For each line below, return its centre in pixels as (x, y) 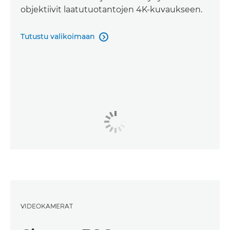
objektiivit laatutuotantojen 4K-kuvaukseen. (111, 10)
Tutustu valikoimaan (58, 37)
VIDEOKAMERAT (47, 206)
